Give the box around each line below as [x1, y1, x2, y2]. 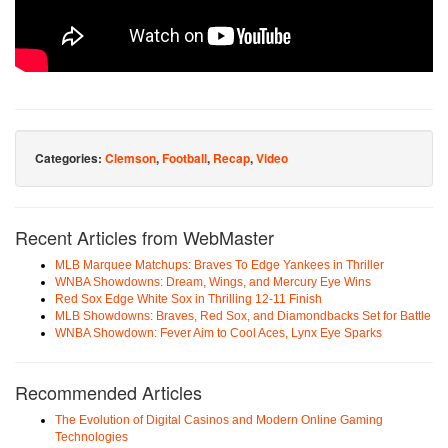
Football [162, 149, 207, 168]
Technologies [55, 430, 128, 445]
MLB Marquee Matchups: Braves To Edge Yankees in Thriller [55, 258, 384, 273]
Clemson [105, 149, 156, 168]
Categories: [35, 149, 105, 168]
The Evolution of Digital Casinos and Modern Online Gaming [55, 413, 383, 428]
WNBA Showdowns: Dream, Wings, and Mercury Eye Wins [55, 275, 371, 290]
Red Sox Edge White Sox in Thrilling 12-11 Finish [55, 292, 322, 307]
